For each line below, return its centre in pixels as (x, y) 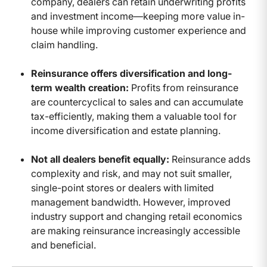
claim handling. (64, 44)
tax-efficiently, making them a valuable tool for (134, 116)
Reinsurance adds (210, 159)
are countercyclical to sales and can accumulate (137, 102)
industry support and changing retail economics (136, 216)
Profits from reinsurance (184, 87)
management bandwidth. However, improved (131, 202)
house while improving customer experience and (139, 30)
